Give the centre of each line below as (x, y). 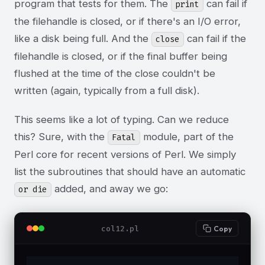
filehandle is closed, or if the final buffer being (121, 56)
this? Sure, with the (61, 136)
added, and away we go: (109, 188)
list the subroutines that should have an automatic (130, 171)
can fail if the (215, 38)
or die (33, 189)
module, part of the (187, 136)
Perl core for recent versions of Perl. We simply (125, 154)
